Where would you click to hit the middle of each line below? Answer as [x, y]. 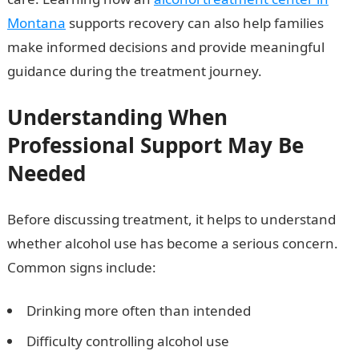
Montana [36, 23]
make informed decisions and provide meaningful [165, 47]
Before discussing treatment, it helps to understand [171, 219]
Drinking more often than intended [138, 311]
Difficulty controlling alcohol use [127, 341]
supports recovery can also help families [194, 23]
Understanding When [117, 117]
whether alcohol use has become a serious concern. [172, 243]
